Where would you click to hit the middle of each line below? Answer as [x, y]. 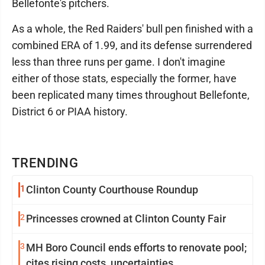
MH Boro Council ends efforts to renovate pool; [97, 248]
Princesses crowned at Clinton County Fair [126, 219]
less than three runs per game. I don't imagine [119, 62]
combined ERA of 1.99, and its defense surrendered [132, 45]
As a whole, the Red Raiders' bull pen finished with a [132, 29]
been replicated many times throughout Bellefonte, [131, 95]
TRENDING [46, 163]
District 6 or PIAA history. [70, 112]
